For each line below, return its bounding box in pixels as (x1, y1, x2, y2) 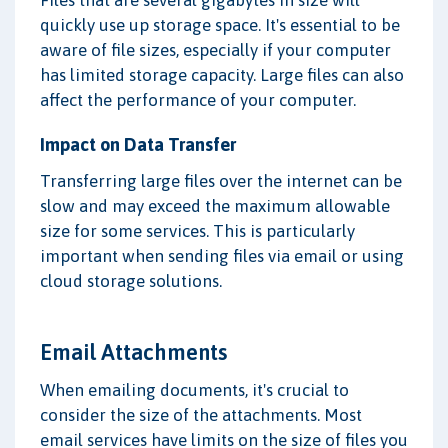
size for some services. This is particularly (40, 221, 355, 242)
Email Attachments (40, 339, 227, 366)
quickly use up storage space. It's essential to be (40, 15, 400, 36)
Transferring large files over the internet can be (40, 171, 402, 192)
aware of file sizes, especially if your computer (40, 40, 391, 61)
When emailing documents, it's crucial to (40, 380, 349, 401)
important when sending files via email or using (40, 246, 404, 267)
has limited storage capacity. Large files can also (40, 65, 404, 86)
